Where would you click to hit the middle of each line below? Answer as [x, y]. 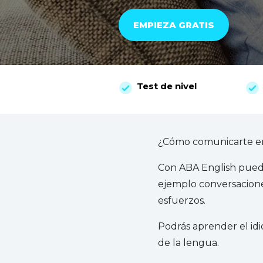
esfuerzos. [181, 200]
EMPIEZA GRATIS [173, 25]
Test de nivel [167, 86]
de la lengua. [188, 242]
